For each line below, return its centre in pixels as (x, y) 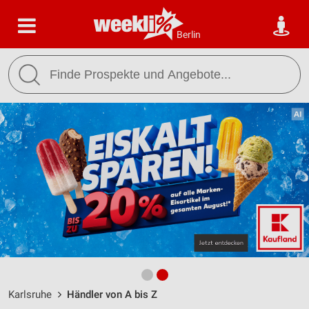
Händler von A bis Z (112, 295)
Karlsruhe (30, 295)
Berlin (189, 34)
